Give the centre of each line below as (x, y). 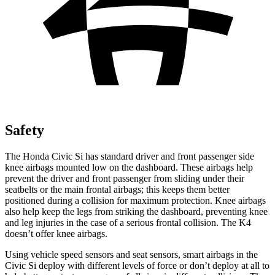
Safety (25, 130)
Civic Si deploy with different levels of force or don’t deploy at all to (137, 265)
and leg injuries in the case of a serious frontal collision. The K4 (128, 222)
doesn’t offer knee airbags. (56, 233)
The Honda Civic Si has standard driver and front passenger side (130, 156)
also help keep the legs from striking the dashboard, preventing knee (136, 211)
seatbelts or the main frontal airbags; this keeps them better (117, 189)
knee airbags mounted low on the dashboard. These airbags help (129, 167)
